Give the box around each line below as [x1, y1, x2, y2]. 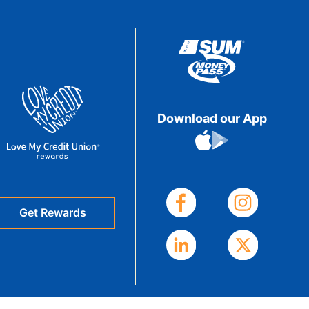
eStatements [97, 15, 163, 29]
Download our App [157, 110, 267, 126]
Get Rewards [19, 205, 86, 219]
